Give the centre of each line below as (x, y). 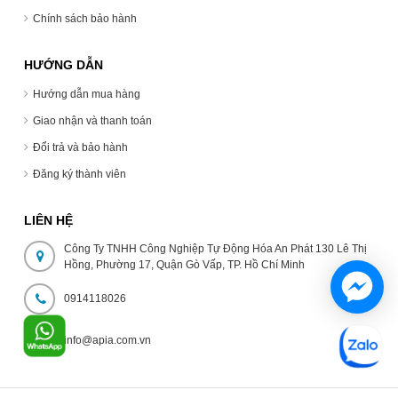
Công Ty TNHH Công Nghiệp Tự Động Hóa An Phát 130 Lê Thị (215, 249)
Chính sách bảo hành (85, 19)
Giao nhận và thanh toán (92, 121)
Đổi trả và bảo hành (80, 148)
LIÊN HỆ (48, 221)
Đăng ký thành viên (80, 175)
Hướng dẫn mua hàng (87, 95)
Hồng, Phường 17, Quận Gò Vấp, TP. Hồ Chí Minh (184, 265)
